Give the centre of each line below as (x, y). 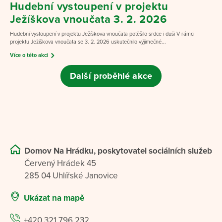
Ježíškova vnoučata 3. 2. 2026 (88, 20)
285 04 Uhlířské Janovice (71, 175)
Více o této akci (29, 55)
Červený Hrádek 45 (60, 163)
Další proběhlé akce (111, 76)
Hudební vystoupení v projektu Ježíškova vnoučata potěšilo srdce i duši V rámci (102, 34)
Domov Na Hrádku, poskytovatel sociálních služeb (118, 151)
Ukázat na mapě (54, 198)
